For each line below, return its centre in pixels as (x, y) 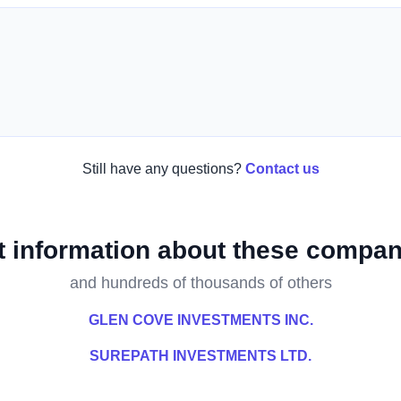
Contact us (282, 169)
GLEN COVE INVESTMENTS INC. (200, 320)
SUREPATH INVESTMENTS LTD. (200, 356)
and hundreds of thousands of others (200, 283)
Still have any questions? (162, 169)
